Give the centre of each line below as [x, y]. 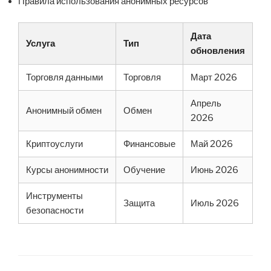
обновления [218, 51]
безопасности [55, 210]
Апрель [206, 103]
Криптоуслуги [54, 144]
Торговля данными [64, 77]
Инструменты [54, 196]
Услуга [41, 43]
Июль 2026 [215, 203]
